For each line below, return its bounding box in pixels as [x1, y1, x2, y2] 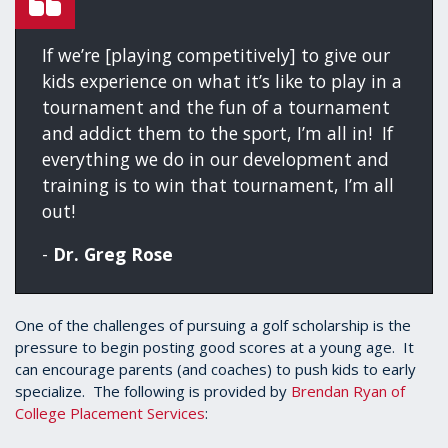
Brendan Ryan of [291, 381, 405, 402]
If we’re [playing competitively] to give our [42, 42, 391, 67]
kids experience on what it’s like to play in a [42, 68, 403, 93]
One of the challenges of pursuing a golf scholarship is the [15, 315, 411, 336]
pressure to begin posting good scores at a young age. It [15, 337, 414, 358]
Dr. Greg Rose [53, 242, 174, 267]
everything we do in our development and [42, 146, 390, 171]
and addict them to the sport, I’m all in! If [42, 120, 394, 145]
